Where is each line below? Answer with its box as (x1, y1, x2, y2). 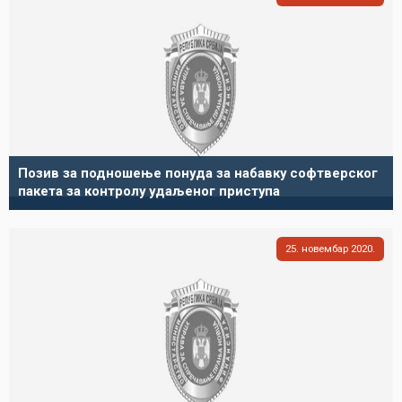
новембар (299, 242, 351, 255)
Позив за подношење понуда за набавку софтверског (18, 165, 378, 181)
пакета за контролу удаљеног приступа (18, 183, 280, 199)
